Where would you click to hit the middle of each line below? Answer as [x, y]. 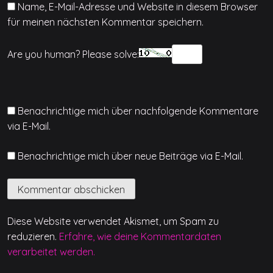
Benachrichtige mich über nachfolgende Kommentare [138, 111]
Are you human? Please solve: [73, 54]
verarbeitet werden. [51, 251]
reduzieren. [33, 236]
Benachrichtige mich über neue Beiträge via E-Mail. [130, 156]
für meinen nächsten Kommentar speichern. [105, 22]
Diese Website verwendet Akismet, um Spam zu [113, 221]
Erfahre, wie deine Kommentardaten [140, 236]
